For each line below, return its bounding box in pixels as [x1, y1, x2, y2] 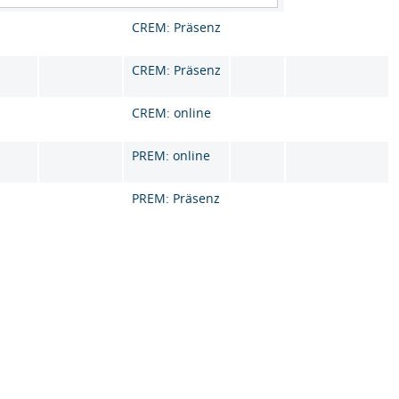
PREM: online [132, 147, 211, 164]
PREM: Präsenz [132, 190, 221, 207]
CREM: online [132, 104, 212, 121]
